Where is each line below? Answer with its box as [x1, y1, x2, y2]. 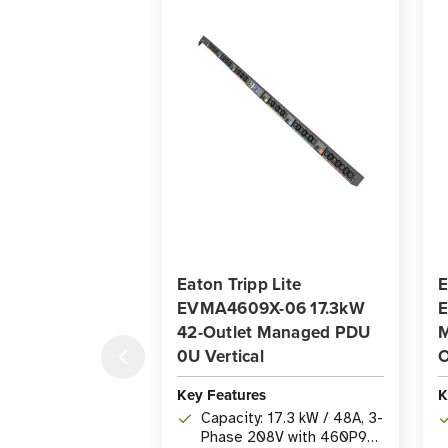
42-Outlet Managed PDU [177, 320, 371, 345]
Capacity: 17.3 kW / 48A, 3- [201, 409, 383, 428]
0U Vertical [177, 344, 264, 369]
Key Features [177, 384, 266, 407]
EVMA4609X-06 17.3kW [177, 296, 365, 321]
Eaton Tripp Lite [177, 272, 301, 297]
